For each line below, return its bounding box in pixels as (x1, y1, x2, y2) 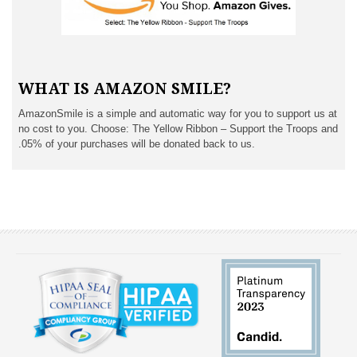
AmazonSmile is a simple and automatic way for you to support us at (18, 108, 337, 120)
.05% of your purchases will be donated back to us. (18, 138, 255, 151)
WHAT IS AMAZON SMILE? (18, 80, 231, 99)
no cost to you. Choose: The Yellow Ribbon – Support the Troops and (18, 123, 338, 135)
